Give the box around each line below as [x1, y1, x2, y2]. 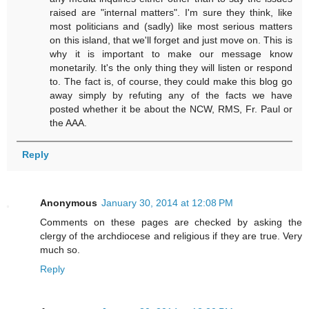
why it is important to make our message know [50, 48, 292, 60]
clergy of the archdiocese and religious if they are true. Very [40, 230, 302, 241]
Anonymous [40, 197, 97, 208]
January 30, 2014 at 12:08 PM [101, 197, 233, 208]
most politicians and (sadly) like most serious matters [50, 21, 292, 32]
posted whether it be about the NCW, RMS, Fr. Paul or [50, 103, 292, 115]
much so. [40, 243, 80, 255]
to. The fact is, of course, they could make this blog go [50, 76, 292, 88]
